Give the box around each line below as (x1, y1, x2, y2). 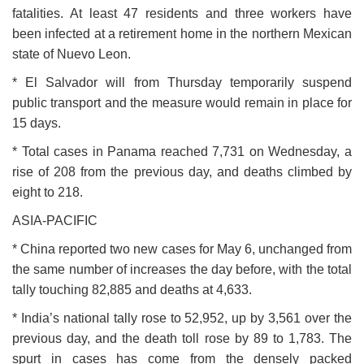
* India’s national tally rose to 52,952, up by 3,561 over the (12, 311, 352, 326)
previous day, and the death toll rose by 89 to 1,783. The (12, 331, 352, 346)
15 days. (12, 116, 61, 131)
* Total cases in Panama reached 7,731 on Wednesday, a (12, 145, 352, 159)
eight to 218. (12, 185, 83, 200)
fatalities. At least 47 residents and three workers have (12, 6, 352, 21)
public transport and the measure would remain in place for (12, 96, 352, 110)
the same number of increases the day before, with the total (12, 262, 352, 277)
